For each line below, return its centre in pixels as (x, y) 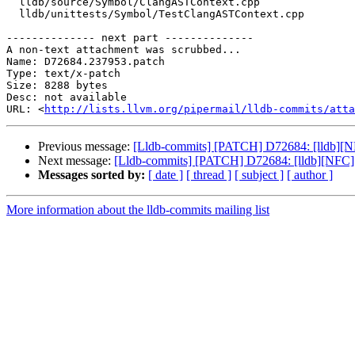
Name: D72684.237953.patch (86, 62)
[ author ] (310, 175)
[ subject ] (259, 175)
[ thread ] (209, 175)
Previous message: (86, 147)
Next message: (76, 161)
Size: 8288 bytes (57, 86)
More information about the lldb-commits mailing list (138, 210)
